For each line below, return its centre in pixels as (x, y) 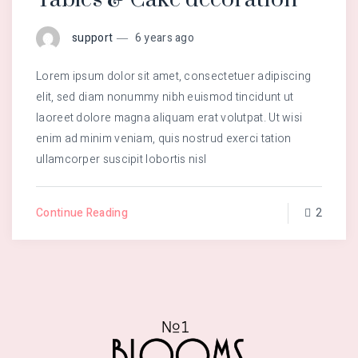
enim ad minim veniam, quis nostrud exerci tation (164, 138)
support (93, 38)
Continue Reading (82, 213)
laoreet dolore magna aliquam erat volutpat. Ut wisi (169, 117)
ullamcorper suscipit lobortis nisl (121, 159)
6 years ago (163, 38)
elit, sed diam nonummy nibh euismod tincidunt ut (165, 97)
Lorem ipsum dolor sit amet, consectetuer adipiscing (174, 76)
